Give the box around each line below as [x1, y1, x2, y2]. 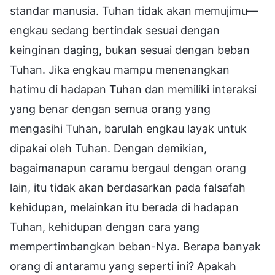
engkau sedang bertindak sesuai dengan [10, 23, 220, 37]
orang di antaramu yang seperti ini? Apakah [10, 259, 236, 273]
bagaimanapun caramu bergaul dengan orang [10, 161, 246, 174]
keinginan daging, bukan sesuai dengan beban [10, 43, 250, 56]
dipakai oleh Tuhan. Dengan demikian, [10, 141, 207, 155]
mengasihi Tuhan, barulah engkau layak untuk [10, 122, 247, 135]
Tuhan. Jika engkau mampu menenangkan [10, 63, 230, 76]
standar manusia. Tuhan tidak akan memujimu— [10, 4, 258, 17]
